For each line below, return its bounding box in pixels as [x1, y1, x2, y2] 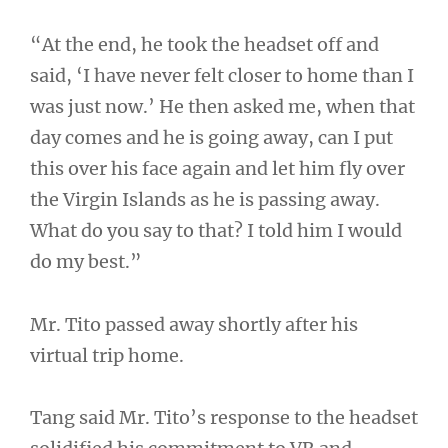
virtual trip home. [30, 343, 184, 367]
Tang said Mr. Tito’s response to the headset [30, 406, 418, 430]
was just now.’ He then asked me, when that [30, 95, 415, 119]
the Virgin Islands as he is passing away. [30, 188, 380, 212]
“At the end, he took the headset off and [30, 33, 379, 57]
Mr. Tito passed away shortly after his [30, 312, 358, 336]
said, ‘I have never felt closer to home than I [30, 64, 414, 88]
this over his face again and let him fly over [30, 157, 405, 181]
